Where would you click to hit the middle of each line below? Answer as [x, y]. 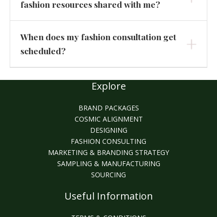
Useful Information [108, 196]
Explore [108, 86]
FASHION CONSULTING [108, 141]
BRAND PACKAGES [108, 108]
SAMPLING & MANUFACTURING [108, 163]
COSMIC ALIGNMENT [108, 119]
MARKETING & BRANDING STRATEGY [108, 152]
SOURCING [108, 174]
